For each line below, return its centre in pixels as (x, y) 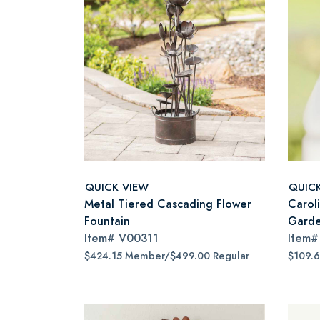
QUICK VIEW (117, 186)
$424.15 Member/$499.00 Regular (167, 256)
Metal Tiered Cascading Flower (168, 204)
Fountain (107, 221)
